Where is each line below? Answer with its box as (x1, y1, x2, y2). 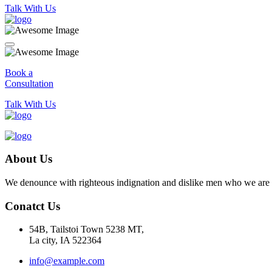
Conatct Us (5, 199, 60, 212)
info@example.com (29, 256, 104, 267)
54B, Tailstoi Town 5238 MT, (29, 224, 144, 235)
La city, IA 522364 (29, 235, 101, 246)
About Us (5, 152, 52, 166)
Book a (5, 67, 33, 78)
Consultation (5, 78, 53, 89)
